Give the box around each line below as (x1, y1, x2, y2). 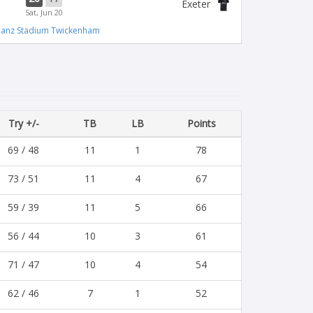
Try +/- (8, 117, 39, 130)
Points (187, 117, 216, 130)
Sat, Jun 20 (25, 7, 63, 17)
